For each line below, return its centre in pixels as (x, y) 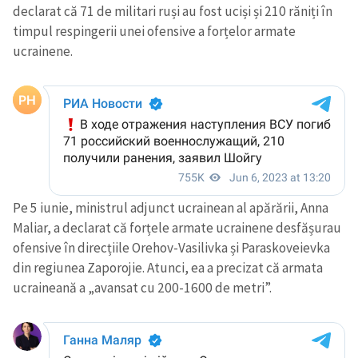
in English (40, 314)
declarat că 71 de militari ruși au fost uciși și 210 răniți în (173, 11)
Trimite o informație (73, 297)
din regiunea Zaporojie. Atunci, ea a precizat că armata (168, 267)
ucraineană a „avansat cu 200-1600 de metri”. (142, 287)
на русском (227, 314)
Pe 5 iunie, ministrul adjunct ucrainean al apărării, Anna (171, 207)
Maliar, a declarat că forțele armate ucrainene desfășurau (177, 227)
